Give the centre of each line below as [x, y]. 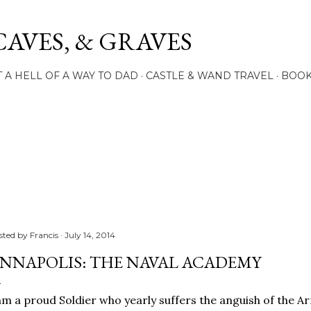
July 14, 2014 [90, 235]
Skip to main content [155, 17]
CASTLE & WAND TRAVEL [210, 76]
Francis [44, 235]
